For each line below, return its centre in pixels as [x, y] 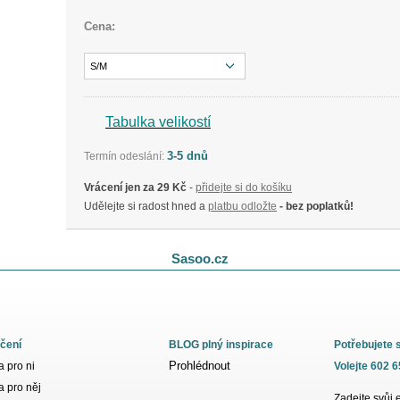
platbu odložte [242, 206]
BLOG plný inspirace [221, 345]
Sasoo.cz [200, 258]
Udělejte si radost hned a [146, 206]
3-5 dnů [187, 156]
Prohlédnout [200, 366]
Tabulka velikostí [158, 122]
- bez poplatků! [315, 206]
